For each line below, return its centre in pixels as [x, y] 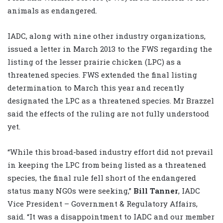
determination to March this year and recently [96, 88]
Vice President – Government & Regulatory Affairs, [103, 204]
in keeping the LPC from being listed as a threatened [107, 165]
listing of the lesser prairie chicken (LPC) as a [94, 62]
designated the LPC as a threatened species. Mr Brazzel [111, 101]
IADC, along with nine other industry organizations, [107, 36]
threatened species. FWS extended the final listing [102, 75]
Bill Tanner [156, 191]
